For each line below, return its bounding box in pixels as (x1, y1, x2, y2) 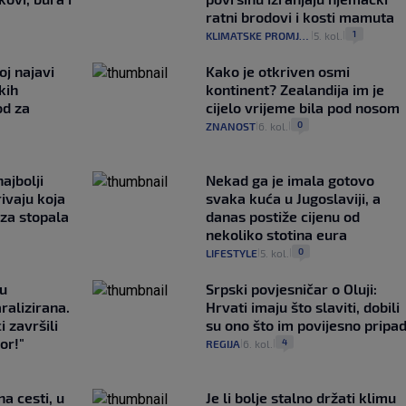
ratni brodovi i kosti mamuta (205, 7, 394, 25)
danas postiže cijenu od (205, 207, 360, 225)
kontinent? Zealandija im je (205, 80, 384, 98)
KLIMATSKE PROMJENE (205, 28, 299, 42)
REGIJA (205, 336, 240, 350)
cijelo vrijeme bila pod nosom (205, 98, 400, 116)
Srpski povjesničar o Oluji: (205, 279, 377, 297)
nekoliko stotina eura (205, 225, 347, 243)
